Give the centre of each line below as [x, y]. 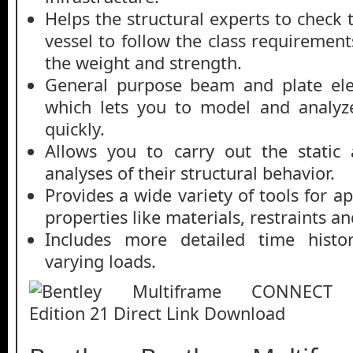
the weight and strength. [143, 62]
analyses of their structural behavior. [190, 173]
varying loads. [100, 261]
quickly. [75, 128]
